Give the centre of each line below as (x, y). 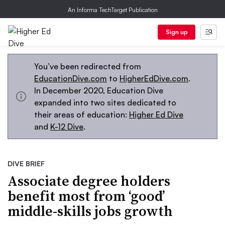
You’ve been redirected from (88, 66)
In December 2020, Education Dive (99, 90)
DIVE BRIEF (26, 163)
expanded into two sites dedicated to (105, 102)
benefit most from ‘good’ (86, 196)
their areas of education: (82, 115)
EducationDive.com (71, 78)
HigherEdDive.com (154, 78)
